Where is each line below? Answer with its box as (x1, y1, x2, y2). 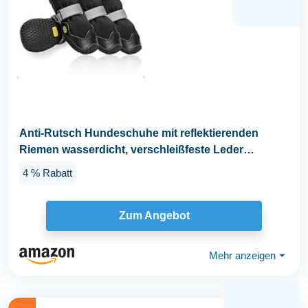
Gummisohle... (19, 160, 93, 173)
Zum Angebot (118, 210, 190, 222)
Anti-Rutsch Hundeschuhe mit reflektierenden (19, 127, 258, 140)
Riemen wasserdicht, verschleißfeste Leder (19, 144, 243, 156)
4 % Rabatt (23, 167, 72, 179)
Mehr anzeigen (209, 250, 276, 262)
